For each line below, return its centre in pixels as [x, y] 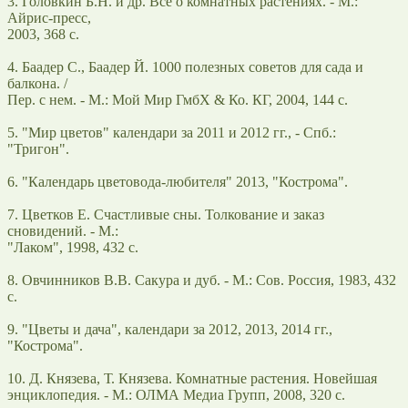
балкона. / [37, 83]
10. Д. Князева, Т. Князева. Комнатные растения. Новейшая [192, 378]
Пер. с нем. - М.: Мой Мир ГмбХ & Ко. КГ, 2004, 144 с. [178, 99]
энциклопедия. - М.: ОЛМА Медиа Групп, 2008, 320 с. [176, 394]
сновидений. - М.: [63, 230]
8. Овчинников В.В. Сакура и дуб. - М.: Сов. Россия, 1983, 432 [202, 280]
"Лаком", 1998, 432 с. [73, 247]
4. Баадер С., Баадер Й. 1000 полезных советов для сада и [185, 66]
